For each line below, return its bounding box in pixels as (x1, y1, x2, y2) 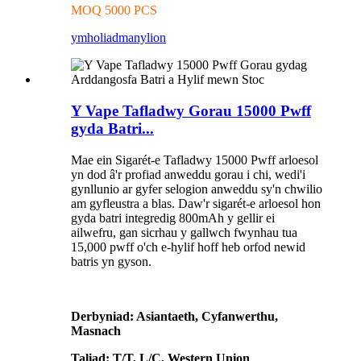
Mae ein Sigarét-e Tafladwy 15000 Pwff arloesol (71, 152, 318, 167)
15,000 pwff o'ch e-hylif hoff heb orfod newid (71, 239, 305, 254)
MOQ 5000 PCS (71, 3, 157, 18)
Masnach (71, 323, 121, 338)
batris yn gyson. (71, 254, 151, 268)
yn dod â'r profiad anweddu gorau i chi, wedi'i (71, 167, 305, 181)
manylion (118, 31, 166, 45)
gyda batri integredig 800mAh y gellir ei (71, 210, 275, 225)
